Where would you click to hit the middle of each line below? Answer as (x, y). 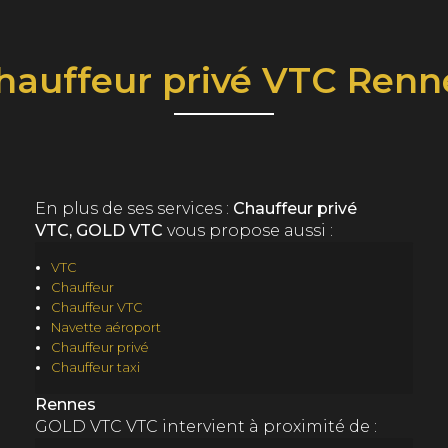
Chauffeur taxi (95, 368)
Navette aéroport (105, 328)
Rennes (65, 405)
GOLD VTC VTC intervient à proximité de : (205, 427)
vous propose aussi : (247, 231)
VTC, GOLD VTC (98, 231)
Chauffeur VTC (96, 308)
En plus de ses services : (133, 209)
